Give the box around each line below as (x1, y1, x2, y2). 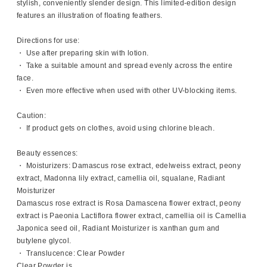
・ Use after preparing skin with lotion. (17, 49, 149, 58)
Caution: (17, 111, 46, 120)
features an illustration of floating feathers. (17, 11, 163, 20)
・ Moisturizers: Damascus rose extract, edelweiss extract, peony (17, 162, 241, 170)
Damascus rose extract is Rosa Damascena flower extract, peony (17, 199, 241, 208)
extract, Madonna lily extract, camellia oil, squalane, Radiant (17, 174, 225, 183)
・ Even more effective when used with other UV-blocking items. (17, 86, 237, 95)
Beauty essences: (17, 149, 78, 158)
